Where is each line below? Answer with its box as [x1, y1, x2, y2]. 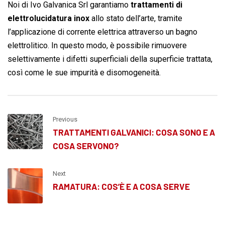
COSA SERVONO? [53, 141, 119, 151]
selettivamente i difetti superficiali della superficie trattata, [8, 54, 212, 64]
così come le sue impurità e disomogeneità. [8, 68, 161, 78]
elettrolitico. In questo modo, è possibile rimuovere [8, 41, 187, 51]
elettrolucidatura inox [8, 14, 89, 24]
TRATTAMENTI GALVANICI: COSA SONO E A [53, 127, 215, 138]
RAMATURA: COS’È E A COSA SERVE [53, 181, 190, 192]
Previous [53, 116, 77, 124]
